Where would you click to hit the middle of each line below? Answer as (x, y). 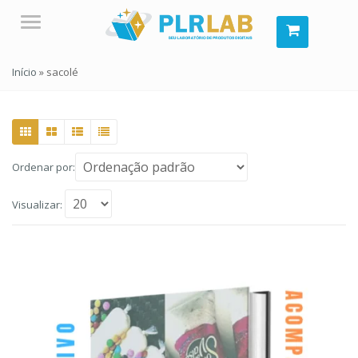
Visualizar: (37, 205)
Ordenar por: (44, 167)
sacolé (62, 72)
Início (24, 72)
